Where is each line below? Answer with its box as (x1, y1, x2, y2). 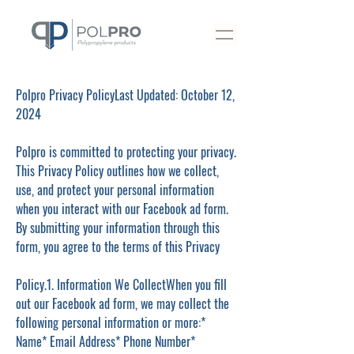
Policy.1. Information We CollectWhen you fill (16, 275, 227, 294)
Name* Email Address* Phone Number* (16, 332, 195, 351)
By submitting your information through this (16, 218, 220, 237)
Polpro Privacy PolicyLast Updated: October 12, (16, 85, 235, 104)
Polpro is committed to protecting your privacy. (16, 142, 236, 161)
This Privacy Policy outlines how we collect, (16, 161, 219, 180)
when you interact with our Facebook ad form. (16, 199, 228, 218)
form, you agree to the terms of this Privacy (16, 237, 220, 256)
